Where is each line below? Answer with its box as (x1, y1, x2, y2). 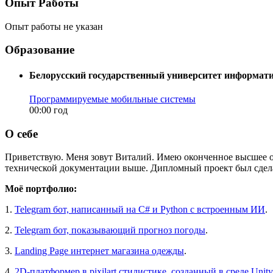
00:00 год (29, 104, 68, 115)
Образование (5, 43, 74, 57)
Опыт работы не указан (5, 21, 103, 32)
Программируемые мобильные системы (29, 93, 196, 104)
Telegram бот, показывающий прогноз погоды (15, 225, 205, 236)
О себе (5, 127, 38, 140)
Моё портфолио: (5, 183, 77, 194)
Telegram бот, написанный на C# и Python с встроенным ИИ (15, 204, 265, 215)
